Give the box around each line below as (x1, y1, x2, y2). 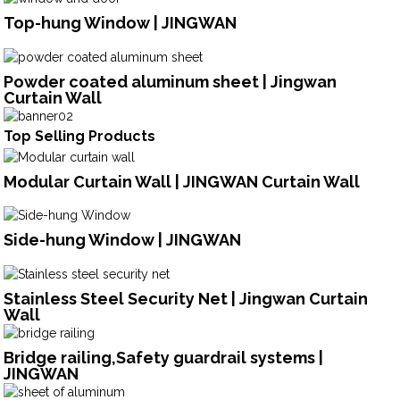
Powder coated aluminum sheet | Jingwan (4, 71, 337, 91)
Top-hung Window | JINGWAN (4, 13, 237, 33)
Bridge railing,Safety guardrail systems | (4, 348, 324, 368)
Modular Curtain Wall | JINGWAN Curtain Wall (4, 171, 361, 191)
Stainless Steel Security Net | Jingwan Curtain (4, 289, 369, 309)
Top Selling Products (4, 127, 156, 145)
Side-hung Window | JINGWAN (4, 230, 242, 250)
